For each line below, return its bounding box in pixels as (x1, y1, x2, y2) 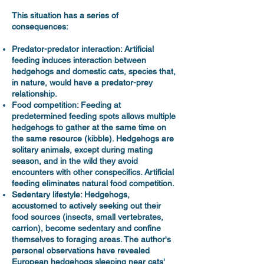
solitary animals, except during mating (12, 145, 153, 154)
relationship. (12, 89, 57, 98)
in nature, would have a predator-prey (12, 78, 153, 87)
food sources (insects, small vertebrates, (12, 212, 163, 222)
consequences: (12, 22, 68, 31)
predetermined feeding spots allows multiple (12, 111, 176, 121)
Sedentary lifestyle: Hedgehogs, (12, 190, 130, 199)
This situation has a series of (12, 11, 118, 20)
